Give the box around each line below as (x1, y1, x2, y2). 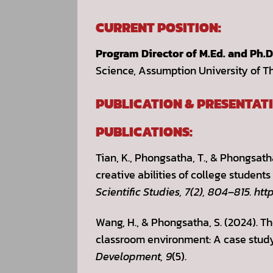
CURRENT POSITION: (96, 17, 221, 38)
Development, (96, 249, 163, 265)
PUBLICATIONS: (96, 121, 193, 142)
